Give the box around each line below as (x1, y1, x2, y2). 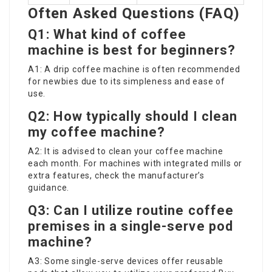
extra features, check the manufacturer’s (28, 170, 205, 180)
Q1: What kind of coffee (28, 26, 187, 42)
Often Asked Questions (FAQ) (28, 4, 240, 22)
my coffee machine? (28, 124, 165, 140)
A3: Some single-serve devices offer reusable (28, 256, 224, 266)
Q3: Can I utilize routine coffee (28, 202, 234, 218)
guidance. (28, 182, 70, 192)
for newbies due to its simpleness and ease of (28, 76, 225, 86)
